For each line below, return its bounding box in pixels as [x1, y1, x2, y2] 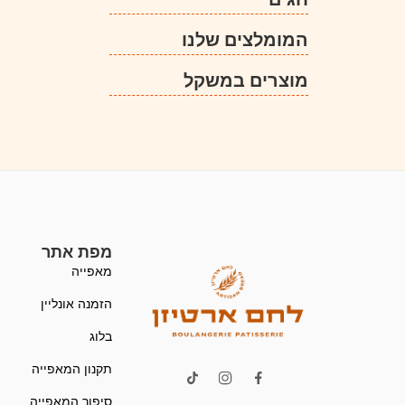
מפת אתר [41, 240, 112, 262]
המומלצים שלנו [182, 26, 308, 52]
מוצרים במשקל [184, 67, 308, 92]
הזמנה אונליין [40, 294, 112, 312]
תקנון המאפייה [31, 359, 112, 377]
